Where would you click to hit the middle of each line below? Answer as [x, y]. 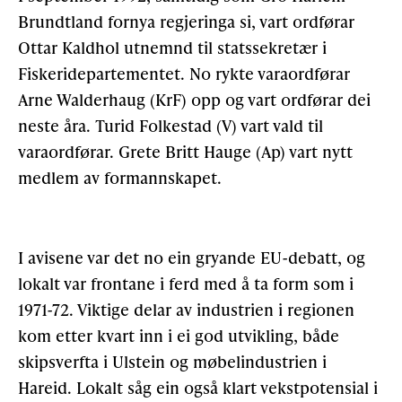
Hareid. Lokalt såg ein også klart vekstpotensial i [198, 387]
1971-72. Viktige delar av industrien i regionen [186, 309]
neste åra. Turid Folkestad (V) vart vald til [170, 125]
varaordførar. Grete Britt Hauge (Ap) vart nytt [185, 151]
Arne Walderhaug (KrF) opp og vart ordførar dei [194, 99]
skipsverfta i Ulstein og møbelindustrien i [172, 361]
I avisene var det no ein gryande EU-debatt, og [192, 257]
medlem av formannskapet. [120, 177]
